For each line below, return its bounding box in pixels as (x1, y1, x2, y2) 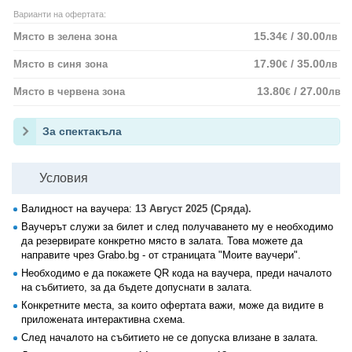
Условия (39, 171, 88, 185)
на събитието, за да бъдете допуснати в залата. (21, 281, 252, 293)
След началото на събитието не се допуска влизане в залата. (21, 332, 318, 343)
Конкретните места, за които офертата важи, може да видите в (21, 299, 324, 311)
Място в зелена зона (13, 31, 117, 42)
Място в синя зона (13, 58, 108, 70)
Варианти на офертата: (13, 9, 106, 19)
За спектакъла (42, 125, 122, 137)
